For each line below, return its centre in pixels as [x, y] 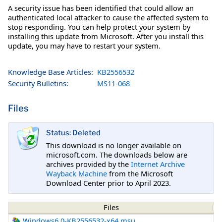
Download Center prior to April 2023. [109, 183]
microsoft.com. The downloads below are [117, 154]
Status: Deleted [73, 133]
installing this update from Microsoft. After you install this [106, 36]
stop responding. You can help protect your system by [99, 27]
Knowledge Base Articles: [51, 72]
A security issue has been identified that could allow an [101, 8]
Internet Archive [158, 164]
